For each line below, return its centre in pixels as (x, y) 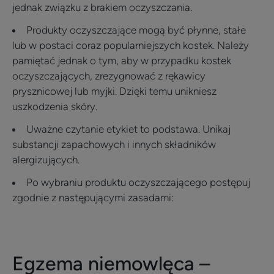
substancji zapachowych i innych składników (114, 144)
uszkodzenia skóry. (55, 106)
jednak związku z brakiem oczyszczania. (102, 7)
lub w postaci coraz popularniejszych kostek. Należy (131, 45)
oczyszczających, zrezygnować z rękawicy (109, 76)
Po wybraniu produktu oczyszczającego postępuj (138, 182)
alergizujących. (46, 160)
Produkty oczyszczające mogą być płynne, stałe (136, 30)
